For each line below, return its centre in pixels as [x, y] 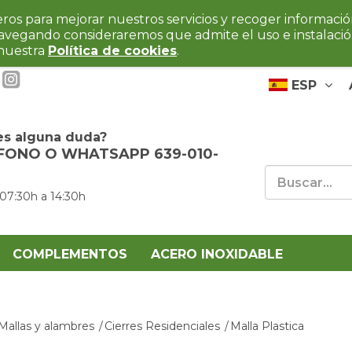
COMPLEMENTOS [70, 254]
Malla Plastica [267, 326]
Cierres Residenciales [162, 326]
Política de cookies [112, 51]
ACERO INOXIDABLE [217, 254]
